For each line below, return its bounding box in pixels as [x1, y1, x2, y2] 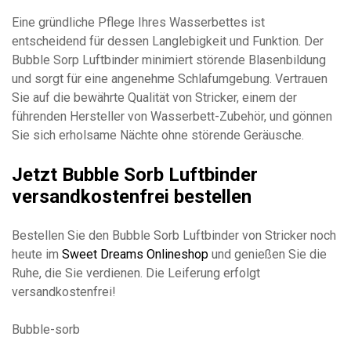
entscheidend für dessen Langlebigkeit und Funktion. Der [12, 33, 324, 49]
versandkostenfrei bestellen [12, 185, 251, 208]
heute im [12, 246, 62, 262]
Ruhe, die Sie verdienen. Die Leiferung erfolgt [12, 265, 260, 280]
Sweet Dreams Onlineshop [62, 246, 208, 262]
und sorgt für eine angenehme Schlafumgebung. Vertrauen [12, 71, 327, 86]
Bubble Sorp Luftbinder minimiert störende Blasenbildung [12, 52, 326, 67]
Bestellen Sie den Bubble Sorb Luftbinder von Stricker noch [12, 227, 336, 243]
